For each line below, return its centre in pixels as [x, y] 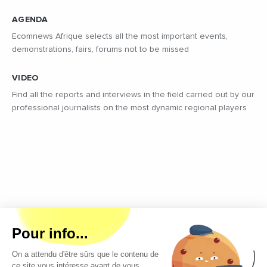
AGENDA [30, 20]
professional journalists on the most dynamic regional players [129, 108]
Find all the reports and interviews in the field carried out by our [133, 95]
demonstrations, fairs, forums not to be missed [100, 50]
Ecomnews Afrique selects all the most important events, [120, 37]
